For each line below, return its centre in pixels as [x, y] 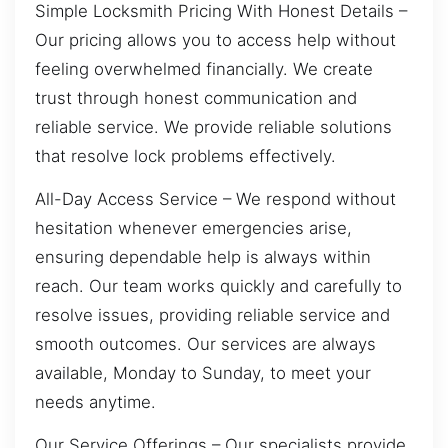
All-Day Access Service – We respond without [215, 198]
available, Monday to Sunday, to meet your [203, 372]
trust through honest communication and [196, 97]
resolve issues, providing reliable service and [212, 314]
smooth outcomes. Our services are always [205, 343]
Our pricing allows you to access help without [215, 39]
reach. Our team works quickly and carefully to [218, 285]
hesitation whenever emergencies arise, [193, 227]
